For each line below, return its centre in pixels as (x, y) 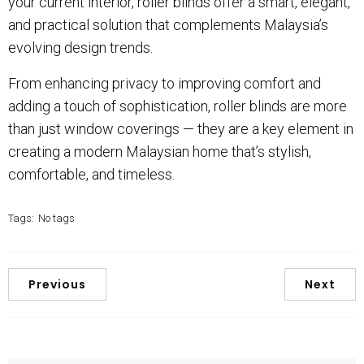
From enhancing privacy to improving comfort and (165, 83)
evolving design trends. (80, 47)
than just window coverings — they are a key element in (181, 128)
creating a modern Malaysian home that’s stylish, (160, 151)
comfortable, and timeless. (91, 174)
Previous (57, 284)
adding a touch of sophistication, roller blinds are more (178, 106)
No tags (56, 218)
